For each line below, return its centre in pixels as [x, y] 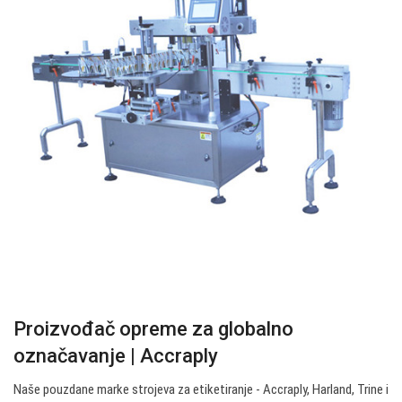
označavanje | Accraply [116, 356]
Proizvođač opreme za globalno [153, 329]
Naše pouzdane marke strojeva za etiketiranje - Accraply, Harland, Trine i [201, 390]
